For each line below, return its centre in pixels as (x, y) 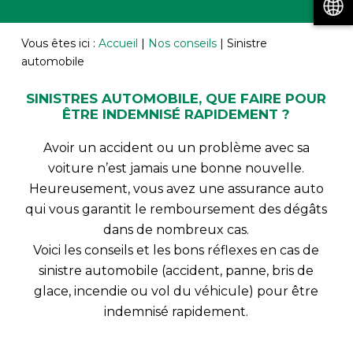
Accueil (118, 43)
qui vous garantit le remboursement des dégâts (176, 209)
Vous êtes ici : (58, 43)
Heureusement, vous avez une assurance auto (176, 188)
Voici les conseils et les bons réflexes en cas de (176, 250)
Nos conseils (182, 43)
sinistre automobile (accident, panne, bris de (176, 270)
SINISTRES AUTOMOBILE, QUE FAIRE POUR (176, 98)
